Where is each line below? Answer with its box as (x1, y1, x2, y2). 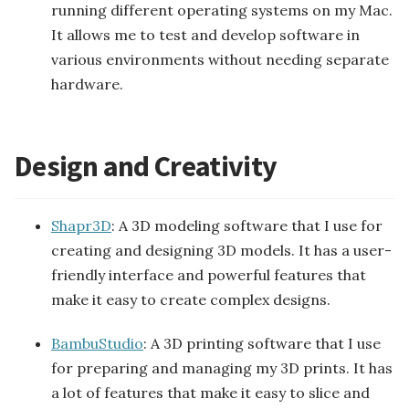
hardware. (51, 74, 123, 93)
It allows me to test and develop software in (51, 25, 360, 44)
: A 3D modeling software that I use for (111, 216, 383, 236)
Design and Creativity (15, 148, 278, 185)
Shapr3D (51, 216, 111, 236)
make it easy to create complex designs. (51, 290, 330, 309)
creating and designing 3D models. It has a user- (51, 241, 392, 260)
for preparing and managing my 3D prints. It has (51, 359, 393, 378)
